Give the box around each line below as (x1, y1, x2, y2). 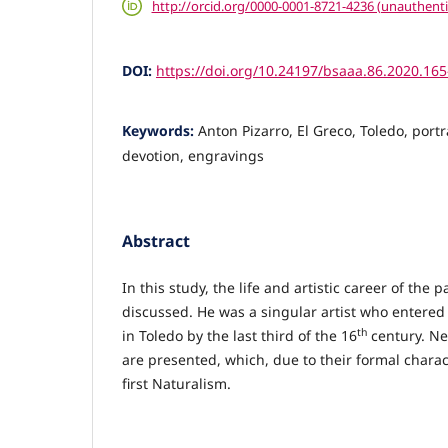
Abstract (122, 229, 190, 252)
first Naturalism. (122, 374, 231, 393)
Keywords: (122, 120, 198, 140)
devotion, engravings (122, 145, 264, 165)
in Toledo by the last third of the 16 (122, 326, 357, 345)
